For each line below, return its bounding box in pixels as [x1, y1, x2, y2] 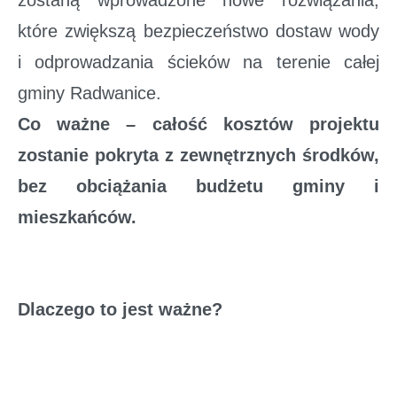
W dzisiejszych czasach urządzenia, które [18, 330, 379, 350]
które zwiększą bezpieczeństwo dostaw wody [18, 21, 379, 41]
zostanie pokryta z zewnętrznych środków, [18, 145, 379, 165]
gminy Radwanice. [18, 83, 161, 103]
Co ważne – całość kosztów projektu [18, 114, 379, 134]
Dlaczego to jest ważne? [18, 299, 222, 319]
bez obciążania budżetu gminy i [18, 176, 379, 196]
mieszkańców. [18, 207, 136, 227]
